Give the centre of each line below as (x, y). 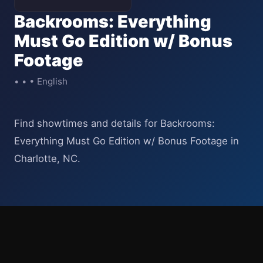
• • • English (41, 81)
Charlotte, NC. (47, 159)
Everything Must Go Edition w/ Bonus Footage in (127, 141)
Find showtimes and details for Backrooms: (114, 123)
